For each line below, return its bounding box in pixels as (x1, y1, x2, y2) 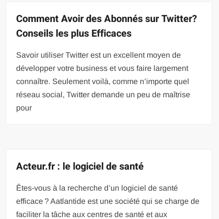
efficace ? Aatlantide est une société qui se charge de (16, 197, 200, 205)
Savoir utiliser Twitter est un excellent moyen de (16, 50, 181, 59)
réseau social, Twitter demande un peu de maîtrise (16, 90, 191, 99)
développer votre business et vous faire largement (16, 64, 189, 72)
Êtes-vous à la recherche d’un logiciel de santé (16, 183, 178, 192)
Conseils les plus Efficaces (16, 26, 132, 41)
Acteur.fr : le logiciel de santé (16, 159, 144, 174)
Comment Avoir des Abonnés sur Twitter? (16, 11, 197, 26)
